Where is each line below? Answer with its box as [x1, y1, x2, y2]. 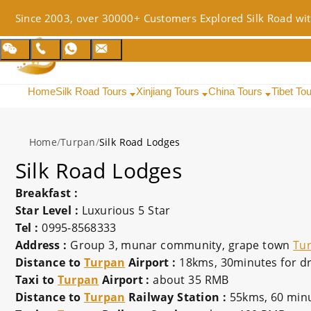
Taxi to [15, 272, 58, 287]
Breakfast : [15, 185, 81, 201]
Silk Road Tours [56, 85, 130, 97]
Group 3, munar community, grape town [70, 237, 294, 253]
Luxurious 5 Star [81, 203, 171, 218]
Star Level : [15, 203, 82, 218]
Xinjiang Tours [136, 85, 202, 97]
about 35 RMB [153, 272, 229, 287]
